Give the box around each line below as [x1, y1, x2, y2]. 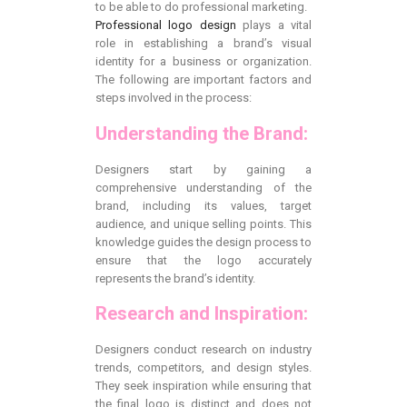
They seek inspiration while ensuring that [95, 379, 312, 393]
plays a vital [235, 18, 313, 33]
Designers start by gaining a [95, 162, 312, 176]
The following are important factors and [95, 73, 312, 87]
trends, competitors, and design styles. [95, 361, 312, 375]
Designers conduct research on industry [95, 342, 312, 357]
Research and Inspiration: [95, 303, 308, 325]
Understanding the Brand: [95, 122, 308, 144]
